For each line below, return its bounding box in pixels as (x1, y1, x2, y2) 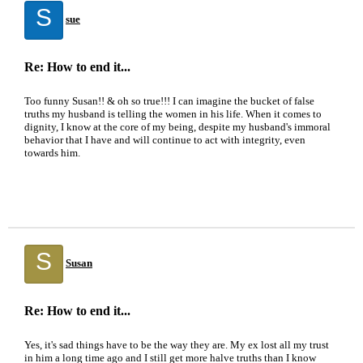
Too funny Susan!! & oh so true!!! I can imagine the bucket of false (24, 95, 314, 107)
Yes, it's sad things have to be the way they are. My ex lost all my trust (24, 339, 329, 351)
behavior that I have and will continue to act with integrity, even (24, 134, 305, 146)
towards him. (24, 147, 80, 159)
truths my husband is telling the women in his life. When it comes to (24, 108, 322, 120)
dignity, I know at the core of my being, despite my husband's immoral (24, 121, 331, 133)
